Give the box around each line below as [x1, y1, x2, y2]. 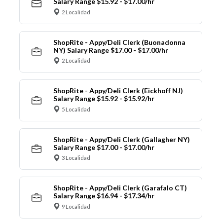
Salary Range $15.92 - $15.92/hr [53, 94, 154, 103]
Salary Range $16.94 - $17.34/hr [53, 191, 154, 200]
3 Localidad [62, 154, 90, 161]
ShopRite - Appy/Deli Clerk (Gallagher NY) [53, 135, 190, 144]
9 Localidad [62, 203, 90, 210]
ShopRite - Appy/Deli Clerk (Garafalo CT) [53, 184, 187, 192]
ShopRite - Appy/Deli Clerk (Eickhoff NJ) [53, 86, 183, 95]
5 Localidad [62, 106, 90, 112]
